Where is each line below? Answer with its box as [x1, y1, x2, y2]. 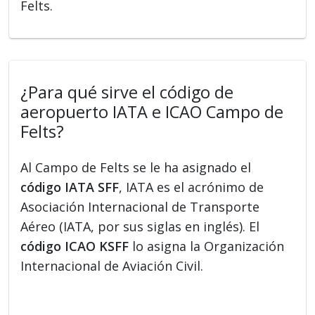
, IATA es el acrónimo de [119, 178, 264, 195]
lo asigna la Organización [129, 237, 285, 255]
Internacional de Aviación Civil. [20, 257, 204, 274]
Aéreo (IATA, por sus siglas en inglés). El [20, 217, 260, 235]
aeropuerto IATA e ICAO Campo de [20, 100, 284, 123]
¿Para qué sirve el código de [20, 80, 234, 103]
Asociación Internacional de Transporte [20, 198, 260, 215]
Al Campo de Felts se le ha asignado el [20, 158, 252, 176]
